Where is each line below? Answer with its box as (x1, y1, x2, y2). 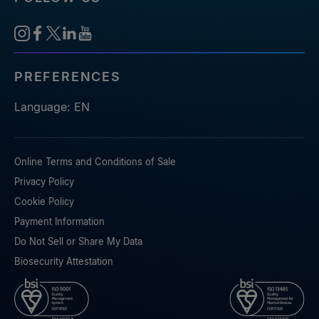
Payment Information (14, 216, 105, 228)
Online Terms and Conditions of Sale (14, 156, 176, 168)
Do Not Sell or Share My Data (14, 236, 142, 248)
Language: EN (14, 100, 90, 115)
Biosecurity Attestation (14, 256, 113, 268)
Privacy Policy (14, 176, 74, 188)
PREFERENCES (14, 69, 121, 85)
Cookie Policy (14, 196, 74, 208)
